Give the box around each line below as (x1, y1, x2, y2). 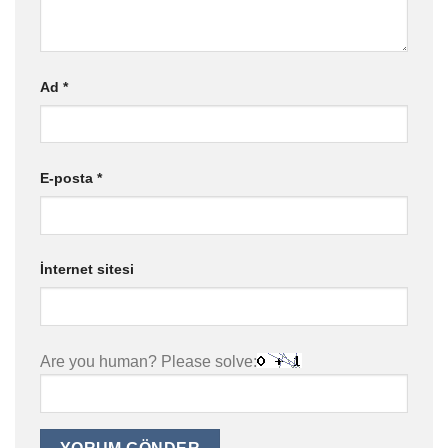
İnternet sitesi (40, 261, 134, 278)
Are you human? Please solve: (40, 353, 257, 371)
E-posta (40, 170, 97, 186)
